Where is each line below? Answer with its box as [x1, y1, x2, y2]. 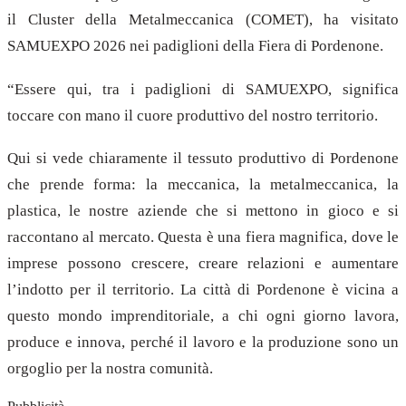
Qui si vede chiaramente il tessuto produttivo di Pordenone [7, 150, 399, 168]
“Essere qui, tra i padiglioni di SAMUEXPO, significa [7, 80, 399, 98]
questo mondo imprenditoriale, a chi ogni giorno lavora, [7, 307, 399, 325]
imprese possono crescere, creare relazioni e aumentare [7, 255, 399, 273]
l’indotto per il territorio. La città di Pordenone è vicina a [7, 281, 399, 299]
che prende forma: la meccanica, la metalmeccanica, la [7, 176, 399, 194]
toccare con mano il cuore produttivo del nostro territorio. [7, 106, 382, 124]
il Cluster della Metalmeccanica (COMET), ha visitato [7, 10, 399, 28]
